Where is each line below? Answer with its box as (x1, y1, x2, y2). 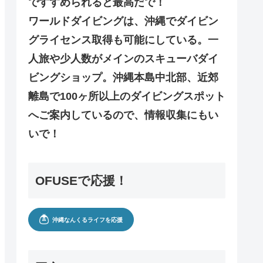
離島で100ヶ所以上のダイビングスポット (28, 90, 225, 103)
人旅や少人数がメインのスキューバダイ (28, 53, 218, 65)
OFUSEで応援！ (35, 173, 127, 187)
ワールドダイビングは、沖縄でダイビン (28, 15, 218, 28)
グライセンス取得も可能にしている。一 (28, 34, 218, 46)
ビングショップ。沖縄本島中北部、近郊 (28, 72, 218, 84)
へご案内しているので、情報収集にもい (28, 109, 218, 122)
